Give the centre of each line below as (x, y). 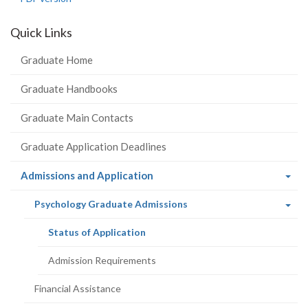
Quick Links (41, 32)
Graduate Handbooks (69, 89)
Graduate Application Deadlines (93, 146)
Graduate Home (57, 60)
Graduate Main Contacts (77, 118)
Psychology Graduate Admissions (111, 204)
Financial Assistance (78, 288)
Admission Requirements (102, 260)
